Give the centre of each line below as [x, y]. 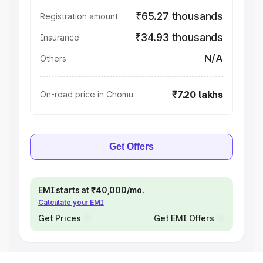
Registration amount [79, 16]
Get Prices [60, 218]
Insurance [60, 37]
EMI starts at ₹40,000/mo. [91, 190]
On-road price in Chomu [87, 94]
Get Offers [131, 146]
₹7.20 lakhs [197, 95]
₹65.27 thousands [179, 16]
